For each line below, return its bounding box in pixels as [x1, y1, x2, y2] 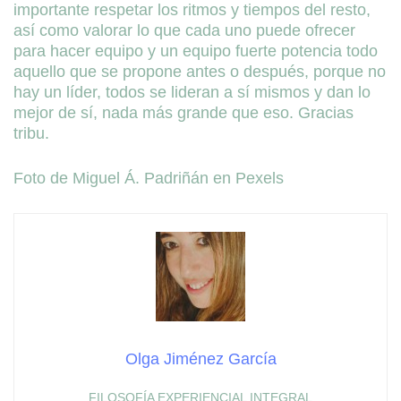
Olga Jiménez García [124, 349, 277, 368]
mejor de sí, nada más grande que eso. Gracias [13, 103, 354, 122]
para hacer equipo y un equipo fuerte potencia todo [13, 41, 378, 60]
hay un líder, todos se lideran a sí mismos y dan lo [13, 82, 371, 101]
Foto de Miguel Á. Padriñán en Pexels [13, 168, 284, 187]
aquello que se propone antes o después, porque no [13, 62, 386, 81]
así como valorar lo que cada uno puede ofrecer [13, 21, 355, 39]
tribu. [13, 124, 49, 142]
